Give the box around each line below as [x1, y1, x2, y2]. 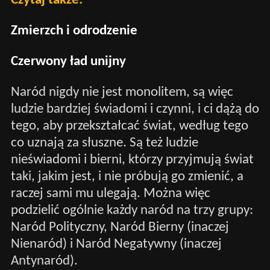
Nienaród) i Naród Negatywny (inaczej [10, 237, 222, 251]
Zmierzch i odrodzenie [10, 24, 137, 38]
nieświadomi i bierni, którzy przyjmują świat [10, 152, 254, 167]
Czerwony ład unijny [10, 54, 126, 69]
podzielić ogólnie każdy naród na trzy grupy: [10, 203, 253, 218]
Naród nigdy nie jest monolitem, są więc [10, 85, 233, 99]
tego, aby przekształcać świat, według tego [10, 119, 248, 133]
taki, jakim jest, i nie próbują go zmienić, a [10, 169, 243, 184]
